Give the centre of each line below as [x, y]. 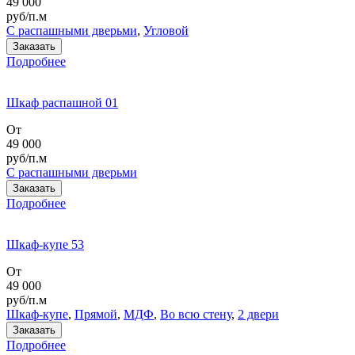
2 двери [258, 315]
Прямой [96, 315]
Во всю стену [196, 315]
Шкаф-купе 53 [45, 245]
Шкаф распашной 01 [62, 103]
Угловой [166, 31]
